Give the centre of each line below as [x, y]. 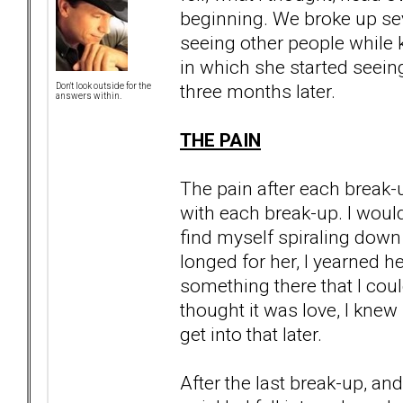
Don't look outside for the [103, 86]
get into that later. [251, 334]
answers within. [89, 96]
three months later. [258, 91]
